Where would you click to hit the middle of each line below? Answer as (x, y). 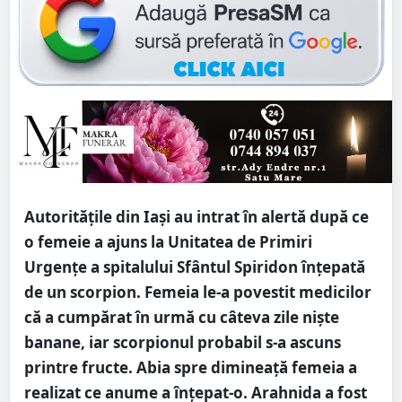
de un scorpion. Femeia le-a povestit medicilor (198, 293)
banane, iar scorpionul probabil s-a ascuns (183, 343)
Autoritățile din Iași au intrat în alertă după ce (197, 217)
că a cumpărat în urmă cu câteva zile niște (182, 318)
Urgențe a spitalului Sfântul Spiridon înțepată (195, 267)
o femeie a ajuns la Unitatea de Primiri (168, 242)
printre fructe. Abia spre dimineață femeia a (191, 368)
